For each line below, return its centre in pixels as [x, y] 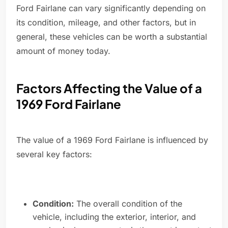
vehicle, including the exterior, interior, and [114, 217]
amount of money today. [63, 51]
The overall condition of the [128, 204]
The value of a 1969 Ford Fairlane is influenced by [112, 140]
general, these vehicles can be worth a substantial [112, 37]
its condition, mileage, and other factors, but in [106, 23]
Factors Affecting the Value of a [109, 88]
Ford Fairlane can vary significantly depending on [111, 8]
